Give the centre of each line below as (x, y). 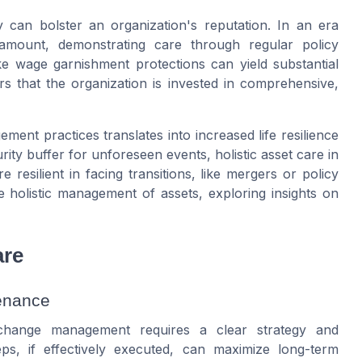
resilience (308, 135)
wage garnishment (72, 64)
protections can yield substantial (234, 64)
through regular (242, 45)
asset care (293, 155)
